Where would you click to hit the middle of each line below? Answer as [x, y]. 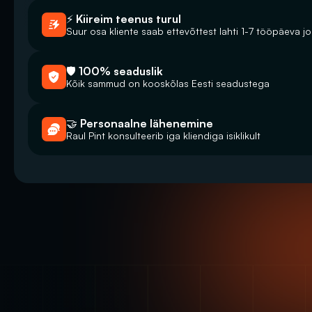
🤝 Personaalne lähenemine [140, 123]
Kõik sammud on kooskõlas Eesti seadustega [168, 83]
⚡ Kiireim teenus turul [124, 19]
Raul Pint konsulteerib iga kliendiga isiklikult [163, 135]
